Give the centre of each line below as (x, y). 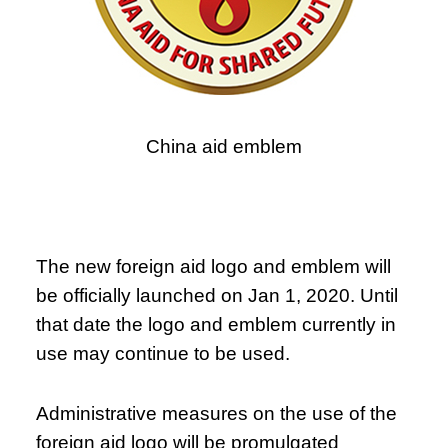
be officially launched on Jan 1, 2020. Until (217, 296)
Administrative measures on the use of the (217, 414)
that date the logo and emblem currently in (216, 325)
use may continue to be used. (163, 354)
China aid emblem (223, 147)
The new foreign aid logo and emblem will (214, 267)
